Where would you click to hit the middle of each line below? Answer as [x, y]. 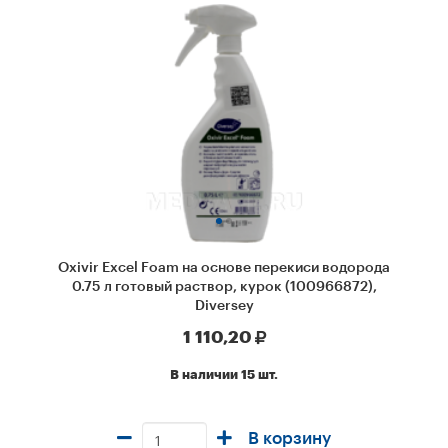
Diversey [224, 306]
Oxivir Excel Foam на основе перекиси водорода [224, 268]
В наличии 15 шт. [224, 375]
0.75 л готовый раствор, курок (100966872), [224, 287]
